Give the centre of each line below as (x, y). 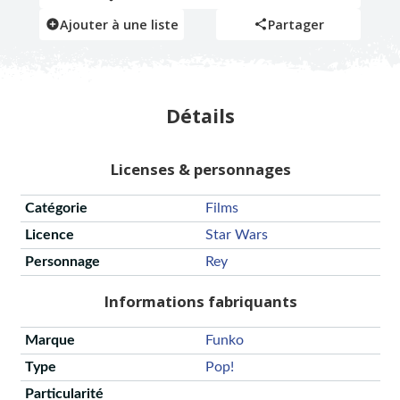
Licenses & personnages (200, 170)
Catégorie (56, 208)
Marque (50, 340)
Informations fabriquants (200, 302)
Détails (200, 115)
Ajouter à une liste (119, 24)
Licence (49, 235)
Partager (296, 24)
